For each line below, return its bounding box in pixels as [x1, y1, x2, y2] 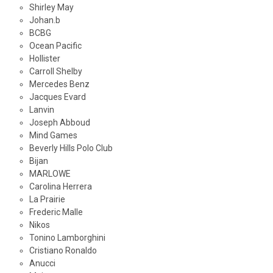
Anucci [29, 258, 55, 269]
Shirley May [29, 2, 74, 13]
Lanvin [29, 105, 54, 115]
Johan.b [29, 15, 60, 26]
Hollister [29, 54, 60, 64]
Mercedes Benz [29, 79, 90, 90]
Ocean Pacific [29, 41, 82, 51]
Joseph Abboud [29, 118, 90, 128]
